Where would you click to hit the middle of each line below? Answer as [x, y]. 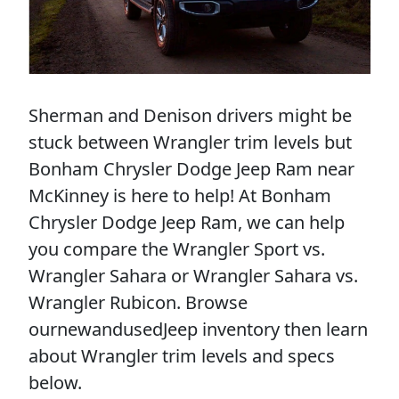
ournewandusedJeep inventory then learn [198, 329]
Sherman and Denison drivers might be [190, 115]
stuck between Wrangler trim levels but [190, 142]
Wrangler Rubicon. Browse [138, 302]
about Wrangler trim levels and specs [182, 355]
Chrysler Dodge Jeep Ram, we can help [187, 222]
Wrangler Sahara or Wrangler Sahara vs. [193, 275]
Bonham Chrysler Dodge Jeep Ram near [191, 168]
